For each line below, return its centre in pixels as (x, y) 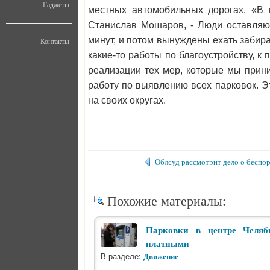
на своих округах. (127, 100)
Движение (161, 256)
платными (168, 244)
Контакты (55, 42)
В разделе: (122, 256)
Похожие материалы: (167, 201)
